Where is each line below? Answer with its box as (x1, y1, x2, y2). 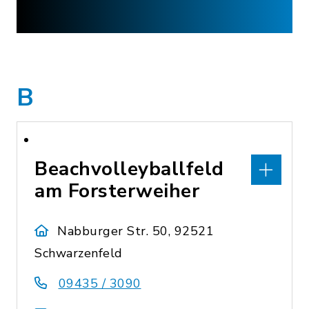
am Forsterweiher (34, 178, 199, 204)
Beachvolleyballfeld (34, 156, 224, 182)
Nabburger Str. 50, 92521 (57, 223, 215, 239)
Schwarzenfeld (34, 245, 123, 261)
